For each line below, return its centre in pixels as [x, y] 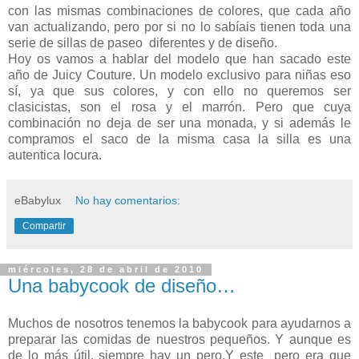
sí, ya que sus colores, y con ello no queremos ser [179, 91]
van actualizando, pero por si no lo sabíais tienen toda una [179, 26]
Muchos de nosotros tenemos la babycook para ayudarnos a [179, 324]
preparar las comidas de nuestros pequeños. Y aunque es [179, 340]
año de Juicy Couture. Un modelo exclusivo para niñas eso [179, 75]
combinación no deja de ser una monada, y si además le [179, 123]
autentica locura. [55, 155]
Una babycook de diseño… [122, 285]
